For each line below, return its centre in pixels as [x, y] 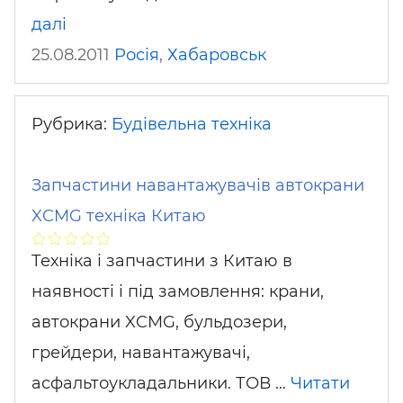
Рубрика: [72, 124]
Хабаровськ [217, 55]
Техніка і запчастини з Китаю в [162, 260]
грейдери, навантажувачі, [141, 352]
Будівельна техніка [192, 124]
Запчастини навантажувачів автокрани [198, 185]
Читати [320, 383]
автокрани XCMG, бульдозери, [159, 322]
